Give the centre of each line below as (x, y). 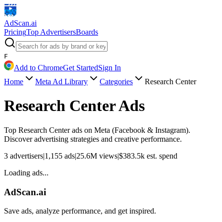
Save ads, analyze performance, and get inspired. (80, 211)
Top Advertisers (51, 32)
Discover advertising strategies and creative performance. (93, 139)
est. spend (161, 156)
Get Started (81, 68)
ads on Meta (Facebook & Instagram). (130, 130)
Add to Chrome (38, 68)
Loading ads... (26, 172)
